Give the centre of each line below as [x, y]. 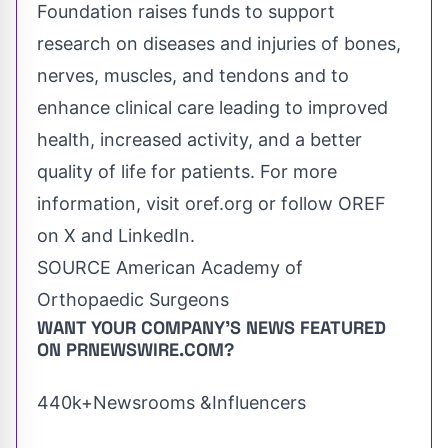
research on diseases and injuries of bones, [219, 44]
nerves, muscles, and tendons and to [193, 76]
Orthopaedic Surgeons [133, 300]
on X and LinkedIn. [116, 236]
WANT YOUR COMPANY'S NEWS [168, 328]
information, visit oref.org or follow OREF [211, 204]
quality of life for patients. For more [187, 172]
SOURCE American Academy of [170, 268]
